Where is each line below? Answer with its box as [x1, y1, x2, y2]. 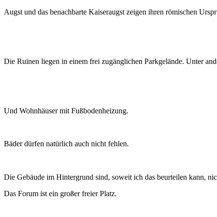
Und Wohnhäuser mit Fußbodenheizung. [4, 106, 128, 115]
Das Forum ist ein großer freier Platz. [4, 189, 117, 198]
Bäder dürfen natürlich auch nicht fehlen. [4, 139, 129, 148]
